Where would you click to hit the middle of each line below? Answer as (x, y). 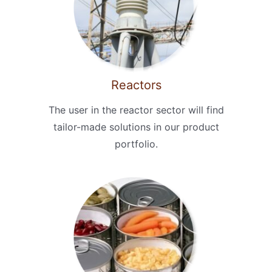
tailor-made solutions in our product (136, 127)
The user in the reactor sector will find (136, 110)
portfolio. (136, 144)
